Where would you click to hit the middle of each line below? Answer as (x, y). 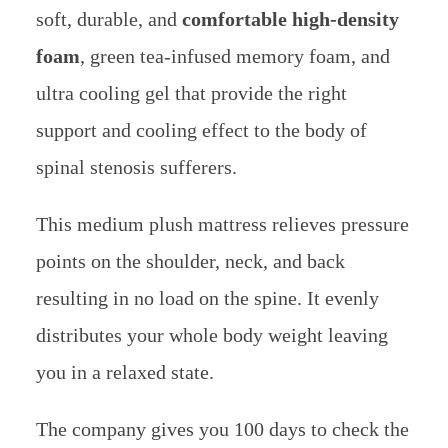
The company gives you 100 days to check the (222, 429)
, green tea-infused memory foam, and (234, 56)
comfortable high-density (287, 19)
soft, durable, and (106, 19)
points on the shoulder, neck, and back (190, 261)
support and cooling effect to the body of (201, 130)
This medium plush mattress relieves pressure (222, 224)
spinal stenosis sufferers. (136, 167)
